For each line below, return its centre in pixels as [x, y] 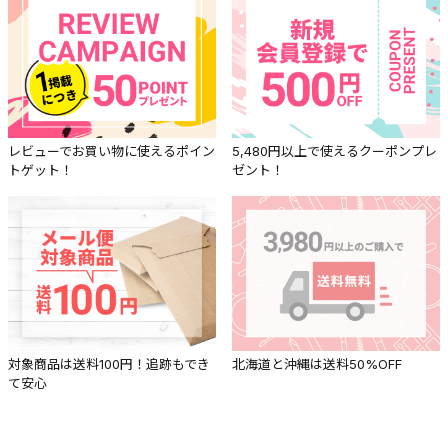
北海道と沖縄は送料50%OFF [317, 363]
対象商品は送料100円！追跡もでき [109, 363]
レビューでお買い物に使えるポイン [111, 150]
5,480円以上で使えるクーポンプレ [334, 150]
